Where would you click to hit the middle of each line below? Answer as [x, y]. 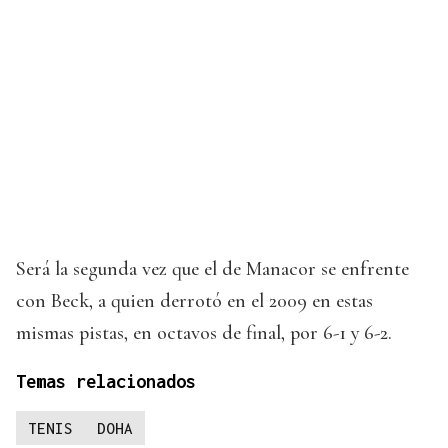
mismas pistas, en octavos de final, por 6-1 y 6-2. [204, 333]
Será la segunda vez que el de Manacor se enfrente [212, 269]
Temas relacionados [106, 382]
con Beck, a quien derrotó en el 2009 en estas [194, 301]
